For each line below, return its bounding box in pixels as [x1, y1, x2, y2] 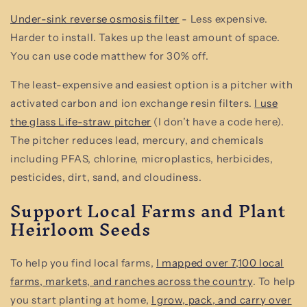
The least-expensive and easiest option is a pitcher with [10, 77, 293, 91]
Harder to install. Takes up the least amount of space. [10, 30, 280, 44]
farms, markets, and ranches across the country [10, 275, 253, 288]
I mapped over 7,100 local [156, 256, 284, 269]
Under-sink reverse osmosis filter [10, 12, 180, 25]
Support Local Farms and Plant [10, 191, 286, 230]
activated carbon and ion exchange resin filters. [10, 96, 255, 110]
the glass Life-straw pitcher [10, 114, 151, 128]
